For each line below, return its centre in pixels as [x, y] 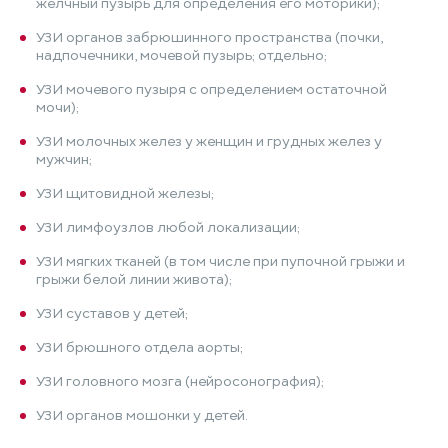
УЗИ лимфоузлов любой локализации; [168, 227]
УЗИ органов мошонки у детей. [142, 415]
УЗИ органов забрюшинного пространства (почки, [209, 37]
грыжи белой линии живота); [134, 279]
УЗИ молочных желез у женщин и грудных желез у [209, 141]
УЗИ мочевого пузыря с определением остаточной [211, 89]
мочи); [57, 107]
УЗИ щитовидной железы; [125, 193]
